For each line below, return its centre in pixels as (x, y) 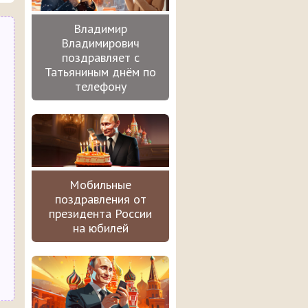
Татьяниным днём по (100, 72)
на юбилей (100, 228)
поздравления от (100, 199)
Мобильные (100, 184)
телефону (100, 87)
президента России (100, 213)
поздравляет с (100, 58)
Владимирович (100, 43)
